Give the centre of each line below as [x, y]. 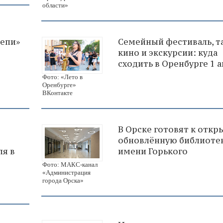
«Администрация [66, 173]
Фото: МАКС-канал [70, 165]
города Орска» [63, 181]
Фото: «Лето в [62, 77]
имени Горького [153, 152]
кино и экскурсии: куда [168, 53]
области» [55, 5]
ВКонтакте [57, 93]
